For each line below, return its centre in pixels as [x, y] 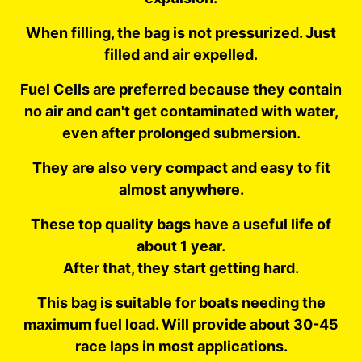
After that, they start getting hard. [181, 267]
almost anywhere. [181, 189]
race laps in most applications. [181, 346]
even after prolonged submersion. [181, 133]
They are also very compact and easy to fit [181, 167]
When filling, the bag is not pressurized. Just [181, 32]
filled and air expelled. [181, 54]
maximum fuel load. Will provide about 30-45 [181, 324]
